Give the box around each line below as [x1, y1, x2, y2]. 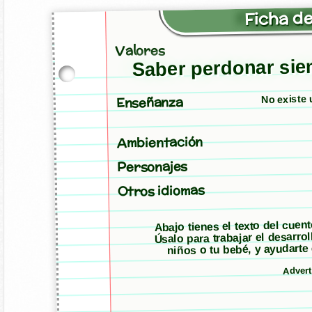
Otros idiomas [117, 180, 205, 201]
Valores [114, 41, 164, 60]
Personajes [116, 157, 187, 176]
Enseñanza [116, 93, 183, 112]
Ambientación [116, 132, 203, 152]
